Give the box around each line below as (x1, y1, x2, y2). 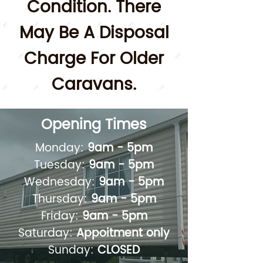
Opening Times (41, 113, 147, 137)
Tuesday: (34, 156, 89, 174)
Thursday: (32, 190, 91, 208)
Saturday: (18, 224, 76, 242)
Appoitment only (76, 224, 170, 242)
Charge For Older (24, 45, 164, 73)
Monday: (35, 139, 87, 157)
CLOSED (97, 241, 140, 259)
